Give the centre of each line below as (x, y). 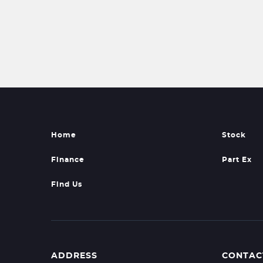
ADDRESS (74, 256)
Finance (68, 160)
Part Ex (237, 160)
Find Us (67, 184)
